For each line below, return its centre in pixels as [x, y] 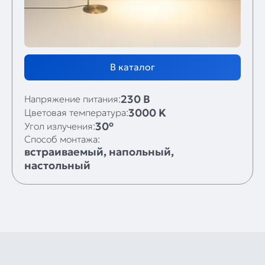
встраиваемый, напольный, [99, 151]
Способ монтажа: [62, 139]
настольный [57, 165]
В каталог [132, 67]
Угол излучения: [60, 126]
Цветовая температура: [76, 113]
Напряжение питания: [72, 99]
